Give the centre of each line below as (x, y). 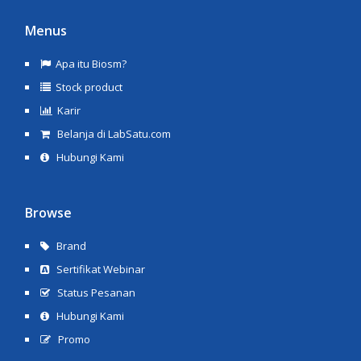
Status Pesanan (95, 292)
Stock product (89, 87)
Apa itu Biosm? (91, 63)
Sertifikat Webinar (100, 269)
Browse (49, 212)
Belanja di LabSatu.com (113, 133)
